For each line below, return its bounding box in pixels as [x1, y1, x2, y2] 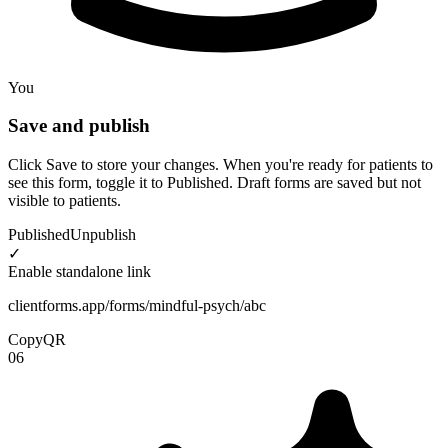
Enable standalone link [8, 263, 151, 280]
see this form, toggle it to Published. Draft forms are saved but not [8, 174, 421, 191]
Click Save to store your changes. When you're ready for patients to [8, 156, 433, 173]
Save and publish [8, 115, 150, 137]
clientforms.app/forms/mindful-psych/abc [8, 297, 266, 314]
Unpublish [70, 226, 136, 243]
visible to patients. [8, 192, 121, 209]
